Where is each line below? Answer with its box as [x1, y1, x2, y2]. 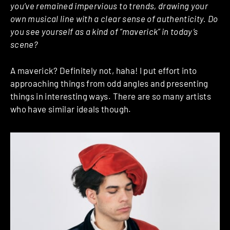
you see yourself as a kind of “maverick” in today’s [10, 26, 198, 37]
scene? [10, 39, 39, 50]
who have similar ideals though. [10, 103, 131, 114]
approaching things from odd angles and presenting [10, 78, 208, 88]
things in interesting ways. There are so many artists [10, 90, 212, 101]
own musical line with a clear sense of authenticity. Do [10, 13, 218, 24]
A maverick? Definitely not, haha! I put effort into [10, 65, 197, 75]
